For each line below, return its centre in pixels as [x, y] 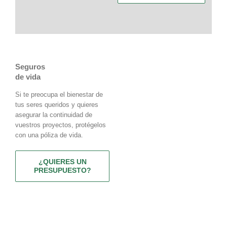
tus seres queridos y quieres [57, 105]
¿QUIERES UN [62, 162]
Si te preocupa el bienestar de [59, 95]
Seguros [30, 66]
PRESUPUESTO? [62, 171]
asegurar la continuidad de [54, 115]
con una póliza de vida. [49, 135]
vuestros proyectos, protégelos [61, 125]
